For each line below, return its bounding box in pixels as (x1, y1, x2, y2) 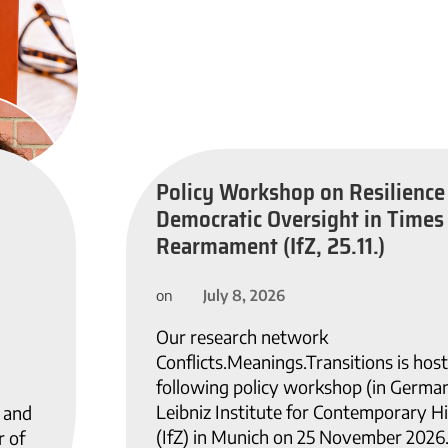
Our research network (155, 325, 328, 349)
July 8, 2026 (202, 285, 285, 304)
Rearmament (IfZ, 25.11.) (155, 227, 385, 264)
